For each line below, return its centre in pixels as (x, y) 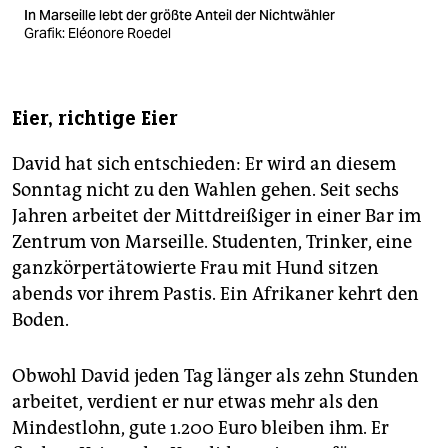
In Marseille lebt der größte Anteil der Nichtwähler (181, 14)
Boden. (40, 319)
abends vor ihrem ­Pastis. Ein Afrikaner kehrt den (215, 293)
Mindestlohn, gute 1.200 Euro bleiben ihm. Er (200, 427)
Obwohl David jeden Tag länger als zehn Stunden (215, 375)
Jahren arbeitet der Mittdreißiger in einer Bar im (216, 215)
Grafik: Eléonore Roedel (97, 32)
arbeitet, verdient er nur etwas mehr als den (195, 401)
